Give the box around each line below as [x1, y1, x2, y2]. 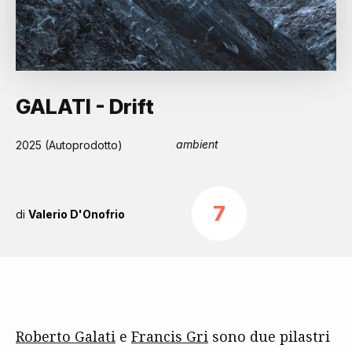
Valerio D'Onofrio [28, 207, 125, 221]
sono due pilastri [208, 327, 330, 346]
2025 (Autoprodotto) [16, 138, 123, 152]
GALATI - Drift [16, 94, 154, 119]
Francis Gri [131, 327, 208, 346]
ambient [176, 137, 218, 151]
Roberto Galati [16, 327, 115, 346]
